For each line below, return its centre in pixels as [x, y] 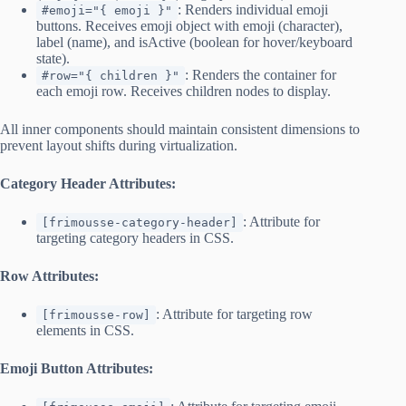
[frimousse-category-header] [140, 222]
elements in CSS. [85, 330]
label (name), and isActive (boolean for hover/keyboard [194, 42]
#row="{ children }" [111, 75]
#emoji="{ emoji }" [107, 10]
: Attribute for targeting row [234, 314]
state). [53, 58]
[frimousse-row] [96, 314]
